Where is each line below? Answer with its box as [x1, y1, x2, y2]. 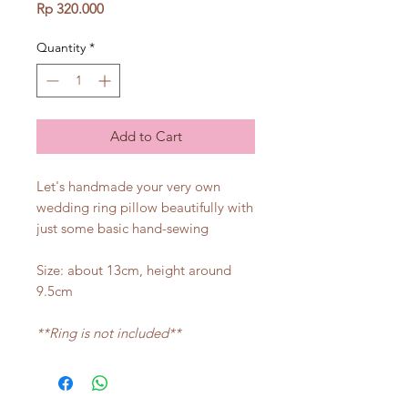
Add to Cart [109, 127, 182, 145]
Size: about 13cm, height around [36, 261, 231, 279]
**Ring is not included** [36, 324, 181, 342]
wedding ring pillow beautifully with [36, 199, 253, 216]
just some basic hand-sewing [36, 219, 209, 237]
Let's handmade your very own [36, 178, 220, 195]
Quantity [36, 39, 86, 56]
